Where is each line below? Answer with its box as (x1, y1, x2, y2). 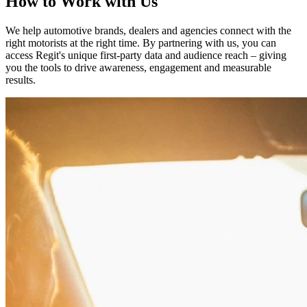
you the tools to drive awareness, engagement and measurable (5, 61, 271, 73)
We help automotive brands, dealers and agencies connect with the (5, 24, 291, 36)
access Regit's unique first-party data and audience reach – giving (5, 49, 286, 61)
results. (5, 73, 36, 86)
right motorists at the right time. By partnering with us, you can (5, 36, 276, 49)
